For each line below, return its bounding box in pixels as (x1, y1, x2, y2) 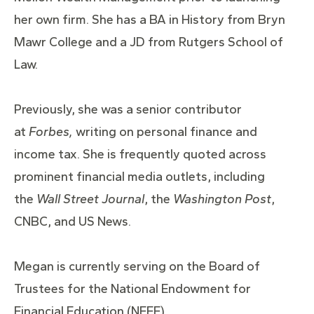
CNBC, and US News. (14, 214, 131, 230)
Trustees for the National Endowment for (14, 281, 251, 297)
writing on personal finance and (73, 124, 257, 140)
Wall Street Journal (36, 191, 144, 207)
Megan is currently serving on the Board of (14, 259, 260, 275)
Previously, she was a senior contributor (14, 102, 242, 118)
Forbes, (29, 124, 73, 140)
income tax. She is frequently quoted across (14, 146, 266, 163)
